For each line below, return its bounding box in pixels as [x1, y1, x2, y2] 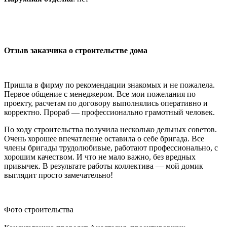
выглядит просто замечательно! [4, 170, 113, 179]
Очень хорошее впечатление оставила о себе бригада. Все [4, 134, 204, 143]
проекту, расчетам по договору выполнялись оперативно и [4, 98, 208, 107]
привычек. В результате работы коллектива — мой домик [4, 161, 203, 170]
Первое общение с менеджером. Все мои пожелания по [4, 89, 196, 98]
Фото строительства [4, 205, 73, 214]
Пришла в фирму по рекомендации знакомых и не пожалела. [4, 80, 215, 89]
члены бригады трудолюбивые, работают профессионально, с [4, 143, 218, 152]
